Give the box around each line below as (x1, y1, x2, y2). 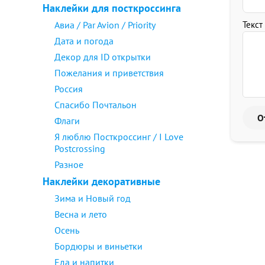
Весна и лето (54, 208, 107, 220)
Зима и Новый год (54, 192, 131, 204)
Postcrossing (54, 143, 105, 154)
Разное (54, 159, 83, 170)
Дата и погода (54, 35, 114, 47)
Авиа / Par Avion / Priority (54, 19, 156, 31)
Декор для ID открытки (54, 51, 151, 63)
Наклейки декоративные (43, 174, 160, 188)
